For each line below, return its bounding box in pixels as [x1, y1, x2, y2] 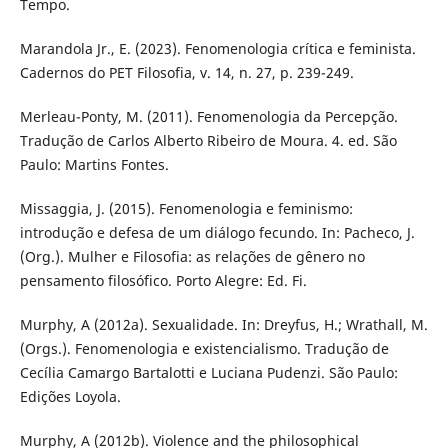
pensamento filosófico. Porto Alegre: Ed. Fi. [19, 270, 307, 290]
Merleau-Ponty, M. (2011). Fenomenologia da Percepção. [19, 106, 398, 126]
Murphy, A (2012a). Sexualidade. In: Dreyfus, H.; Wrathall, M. [19, 314, 428, 334]
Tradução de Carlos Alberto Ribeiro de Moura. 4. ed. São [19, 130, 397, 150]
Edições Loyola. [19, 386, 121, 406]
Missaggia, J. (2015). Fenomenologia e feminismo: [19, 198, 353, 218]
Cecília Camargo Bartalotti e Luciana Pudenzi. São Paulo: [19, 362, 398, 382]
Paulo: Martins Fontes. [19, 154, 169, 174]
